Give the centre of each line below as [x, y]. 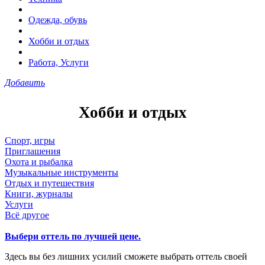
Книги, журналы [39, 193]
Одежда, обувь [58, 20]
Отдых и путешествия [49, 183]
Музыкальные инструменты [62, 172]
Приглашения [33, 151]
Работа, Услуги [59, 62]
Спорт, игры [30, 140]
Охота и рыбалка [39, 161]
